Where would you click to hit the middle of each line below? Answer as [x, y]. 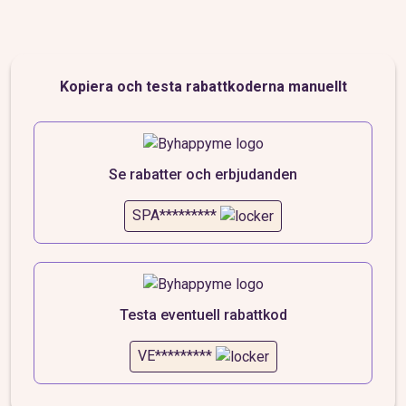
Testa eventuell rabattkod [203, 314]
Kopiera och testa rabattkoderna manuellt [203, 87]
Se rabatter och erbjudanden [203, 174]
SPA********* [174, 215]
